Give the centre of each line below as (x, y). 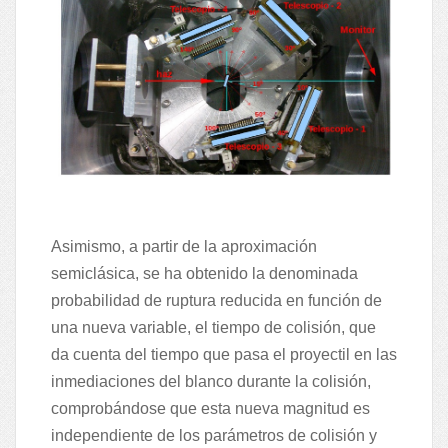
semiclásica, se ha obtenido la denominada (204, 274)
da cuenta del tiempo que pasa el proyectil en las (224, 355)
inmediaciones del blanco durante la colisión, (211, 382)
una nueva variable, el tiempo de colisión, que (213, 328)
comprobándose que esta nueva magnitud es (210, 409)
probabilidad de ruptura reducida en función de (216, 301)
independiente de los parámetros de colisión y (214, 436)
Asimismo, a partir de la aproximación (184, 247)
